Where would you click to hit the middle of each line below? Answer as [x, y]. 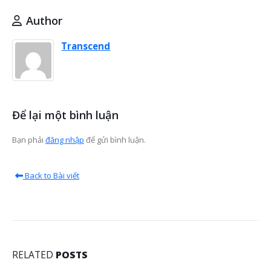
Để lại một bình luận [65, 115]
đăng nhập [65, 140]
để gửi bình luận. [115, 140]
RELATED [34, 254]
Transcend [86, 46]
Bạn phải [29, 140]
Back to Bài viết [51, 175]
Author [44, 21]
